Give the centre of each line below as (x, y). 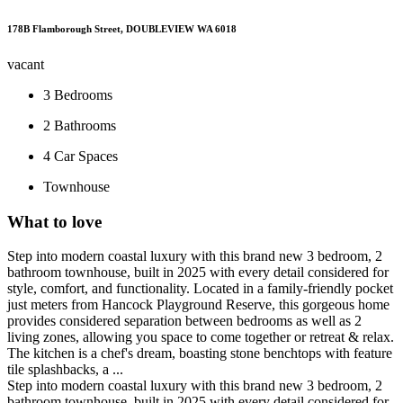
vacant (26, 64)
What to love (54, 221)
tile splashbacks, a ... (65, 370)
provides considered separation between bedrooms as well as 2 (184, 321)
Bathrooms (85, 125)
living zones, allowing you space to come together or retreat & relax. (201, 337)
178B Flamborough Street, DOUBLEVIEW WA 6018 (122, 28)
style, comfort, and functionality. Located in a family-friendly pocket (200, 289)
